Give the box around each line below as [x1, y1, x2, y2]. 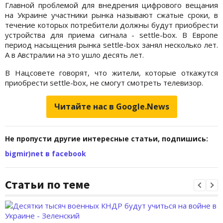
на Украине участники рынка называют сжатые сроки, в [5, 10, 218, 20]
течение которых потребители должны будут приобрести [5, 20, 218, 30]
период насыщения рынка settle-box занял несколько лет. [5, 40, 218, 50]
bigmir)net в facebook [5, 149, 86, 159]
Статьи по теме [5, 177, 90, 193]
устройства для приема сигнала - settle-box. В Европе [5, 30, 218, 40]
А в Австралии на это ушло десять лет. [5, 50, 144, 60]
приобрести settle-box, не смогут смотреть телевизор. [5, 78, 203, 88]
